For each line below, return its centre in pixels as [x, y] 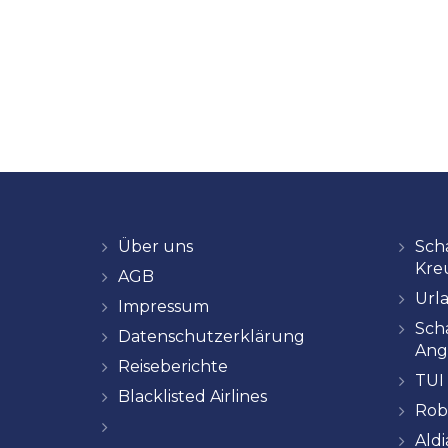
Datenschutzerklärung [211, 336]
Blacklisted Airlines [192, 396]
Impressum [163, 306]
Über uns [155, 246]
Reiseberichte [173, 366]
